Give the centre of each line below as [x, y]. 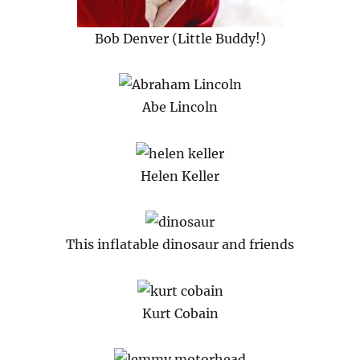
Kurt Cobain [180, 313]
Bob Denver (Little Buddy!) [180, 38]
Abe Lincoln [180, 107]
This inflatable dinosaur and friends [180, 245]
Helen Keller [180, 176]
